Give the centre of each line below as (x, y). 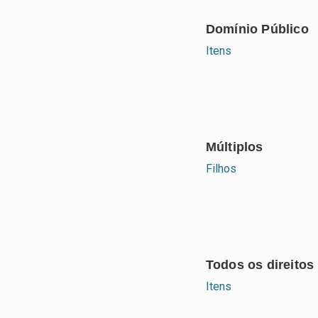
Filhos (221, 168)
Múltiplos (234, 147)
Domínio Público (257, 29)
